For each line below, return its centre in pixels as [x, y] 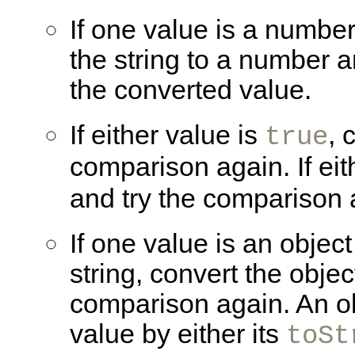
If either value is [167, 136]
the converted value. [191, 90]
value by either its [178, 334]
